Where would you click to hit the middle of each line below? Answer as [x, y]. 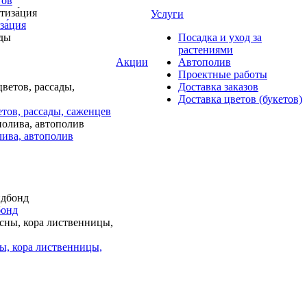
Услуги [167, 14]
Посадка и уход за [220, 37]
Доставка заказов [218, 87]
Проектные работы [223, 74]
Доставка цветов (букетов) [240, 99]
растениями [206, 50]
